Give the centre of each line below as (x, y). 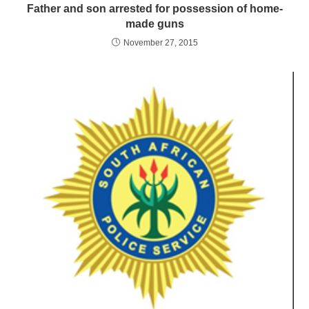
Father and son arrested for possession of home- (154, 8)
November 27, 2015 (160, 42)
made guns (154, 23)
